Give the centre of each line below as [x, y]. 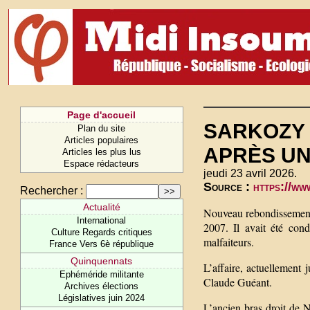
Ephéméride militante [101, 274]
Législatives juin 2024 [102, 298]
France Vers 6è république [102, 244]
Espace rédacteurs [102, 164]
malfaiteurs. [229, 242]
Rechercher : [52, 191]
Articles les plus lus [101, 152]
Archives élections [102, 286]
